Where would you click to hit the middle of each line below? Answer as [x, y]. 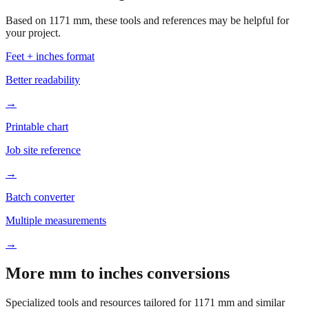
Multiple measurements [56, 196]
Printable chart [37, 102]
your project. [33, 9]
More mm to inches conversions [118, 249]
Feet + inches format [50, 32]
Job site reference [43, 126]
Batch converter [40, 173]
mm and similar [250, 278]
